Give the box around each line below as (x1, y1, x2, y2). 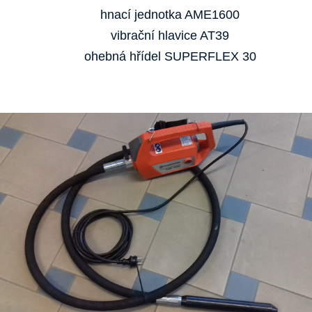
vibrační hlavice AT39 (111, 29, 229, 42)
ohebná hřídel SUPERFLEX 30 (84, 49, 256, 63)
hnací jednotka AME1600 (100, 8, 240, 22)
